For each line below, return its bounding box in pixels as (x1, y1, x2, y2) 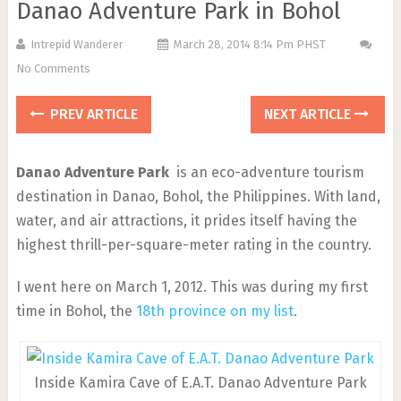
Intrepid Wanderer (30, 38, 124, 51)
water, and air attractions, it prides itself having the (15, 212, 357, 229)
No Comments (15, 62, 90, 75)
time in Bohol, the (15, 303, 136, 320)
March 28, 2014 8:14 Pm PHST (173, 38, 326, 51)
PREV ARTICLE (46, 106, 138, 123)
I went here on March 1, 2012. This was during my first (15, 278, 368, 295)
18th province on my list (135, 303, 294, 320)
